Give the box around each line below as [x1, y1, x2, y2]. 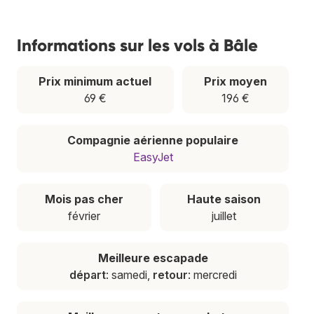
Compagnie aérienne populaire [67, 132, 238, 147]
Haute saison [187, 191, 261, 206]
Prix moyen [203, 74, 267, 88]
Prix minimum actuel [39, 74, 152, 88]
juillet [212, 208, 237, 223]
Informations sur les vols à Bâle [17, 34, 258, 55]
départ [69, 267, 106, 282]
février [67, 208, 100, 223]
